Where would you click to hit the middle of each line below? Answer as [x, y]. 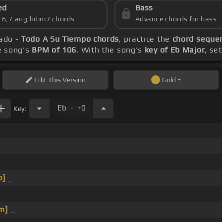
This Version [66, 80]
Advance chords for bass [176, 19]
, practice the [146, 39]
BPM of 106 [54, 50]
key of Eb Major [175, 50]
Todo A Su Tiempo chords [70, 39]
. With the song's [111, 50]
